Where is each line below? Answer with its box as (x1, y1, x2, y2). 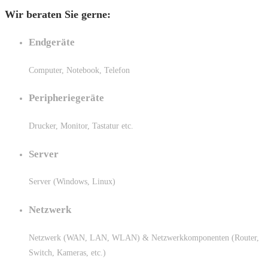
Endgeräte (29, 36, 75, 48)
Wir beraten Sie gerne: (5, 8, 111, 20)
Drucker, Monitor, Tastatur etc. (29, 121, 133, 131)
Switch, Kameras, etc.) (29, 248, 106, 257)
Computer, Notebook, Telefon (29, 65, 130, 75)
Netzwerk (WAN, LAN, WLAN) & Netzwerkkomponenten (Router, (29, 233, 259, 242)
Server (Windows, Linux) (29, 177, 115, 187)
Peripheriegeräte (29, 92, 104, 104)
